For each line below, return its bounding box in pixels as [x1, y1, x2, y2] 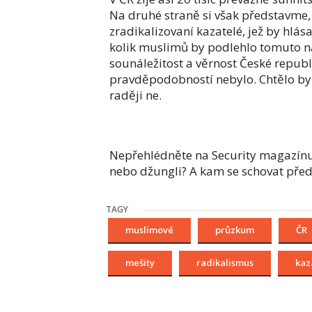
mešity [125, 256, 155, 270]
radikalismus [196, 256, 253, 270]
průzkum [215, 224, 254, 237]
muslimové [125, 224, 173, 237]
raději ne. [109, 87, 162, 104]
